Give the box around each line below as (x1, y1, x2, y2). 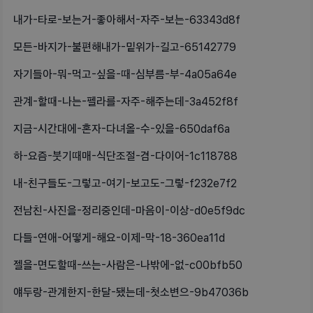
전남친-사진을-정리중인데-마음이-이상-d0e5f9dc (13, 205, 245, 217)
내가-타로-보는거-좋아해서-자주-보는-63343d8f (13, 15, 240, 26)
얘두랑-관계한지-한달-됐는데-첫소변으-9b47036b (13, 287, 249, 298)
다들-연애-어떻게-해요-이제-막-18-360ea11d (13, 233, 225, 244)
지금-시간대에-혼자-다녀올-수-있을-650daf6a (13, 124, 230, 135)
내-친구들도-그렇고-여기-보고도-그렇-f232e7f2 (13, 178, 237, 189)
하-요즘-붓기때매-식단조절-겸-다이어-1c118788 (13, 151, 238, 162)
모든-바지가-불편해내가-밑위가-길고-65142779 (13, 42, 236, 53)
